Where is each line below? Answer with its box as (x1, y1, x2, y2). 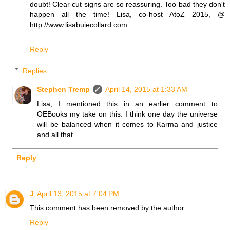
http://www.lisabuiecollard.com (30, 21, 127, 29)
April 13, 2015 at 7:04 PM (37, 189, 119, 198)
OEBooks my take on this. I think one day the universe (37, 109, 218, 118)
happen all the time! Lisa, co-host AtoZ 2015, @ (30, 10, 225, 19)
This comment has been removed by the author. (30, 203, 186, 212)
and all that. (37, 130, 75, 139)
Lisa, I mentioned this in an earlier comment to (37, 99, 218, 108)
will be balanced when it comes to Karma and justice (37, 120, 218, 128)
